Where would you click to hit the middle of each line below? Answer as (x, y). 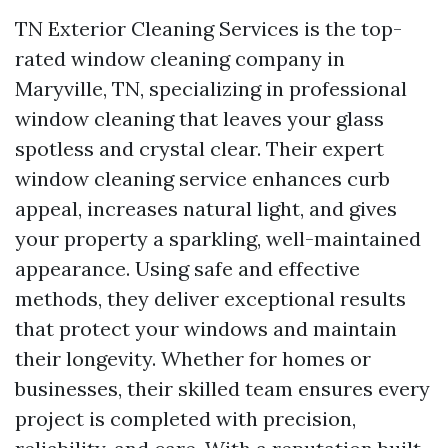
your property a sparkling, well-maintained (218, 238)
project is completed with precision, (185, 418)
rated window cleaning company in (180, 58)
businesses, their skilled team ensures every (222, 388)
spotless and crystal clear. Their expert (199, 148)
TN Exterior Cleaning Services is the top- (208, 28)
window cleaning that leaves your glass (199, 118)
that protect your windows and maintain (206, 328)
